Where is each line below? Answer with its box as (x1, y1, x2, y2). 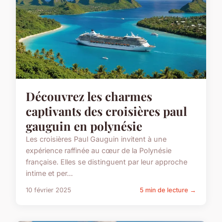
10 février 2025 (26, 186, 71, 194)
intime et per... (26, 169, 73, 178)
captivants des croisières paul (26, 103, 187, 119)
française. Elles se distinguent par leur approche (26, 158, 187, 166)
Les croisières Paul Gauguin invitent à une (26, 135, 166, 144)
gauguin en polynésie (26, 118, 142, 134)
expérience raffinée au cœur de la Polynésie (26, 146, 171, 155)
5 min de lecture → (140, 186, 196, 194)
